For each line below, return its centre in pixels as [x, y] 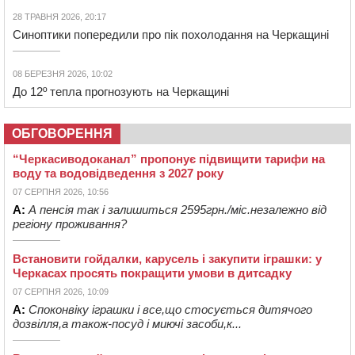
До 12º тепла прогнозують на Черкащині [121, 92]
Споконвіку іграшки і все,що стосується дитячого [170, 310]
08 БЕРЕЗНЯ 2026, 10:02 [63, 74]
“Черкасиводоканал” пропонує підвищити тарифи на [169, 159]
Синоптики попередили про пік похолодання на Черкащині [171, 35]
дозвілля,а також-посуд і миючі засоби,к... [127, 324]
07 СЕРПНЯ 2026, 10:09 [61, 292]
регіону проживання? [70, 224]
